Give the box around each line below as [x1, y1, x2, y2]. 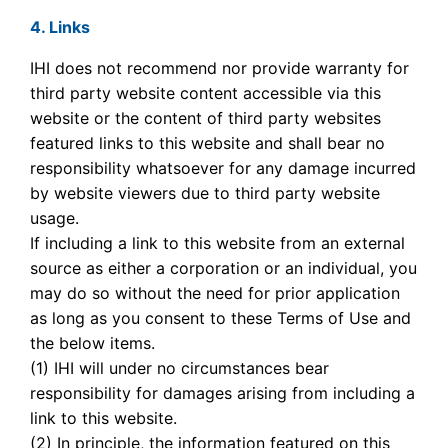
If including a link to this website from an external [30, 233, 406, 253]
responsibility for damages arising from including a [30, 383, 416, 403]
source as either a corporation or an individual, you [30, 258, 418, 278]
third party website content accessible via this [30, 83, 382, 103]
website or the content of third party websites [30, 108, 382, 128]
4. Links [30, 17, 91, 37]
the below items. [30, 333, 156, 353]
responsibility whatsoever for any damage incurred [30, 158, 417, 178]
